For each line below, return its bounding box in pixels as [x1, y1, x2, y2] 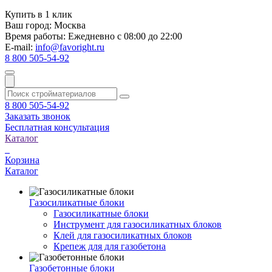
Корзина [5, 154, 39, 165]
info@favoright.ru [35, 41, 104, 52]
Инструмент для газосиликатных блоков [53, 219, 222, 229]
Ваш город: [5, 19, 52, 30]
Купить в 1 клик [5, 8, 72, 19]
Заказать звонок [5, 110, 70, 121]
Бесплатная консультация [5, 121, 109, 132]
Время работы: [5, 30, 66, 41]
